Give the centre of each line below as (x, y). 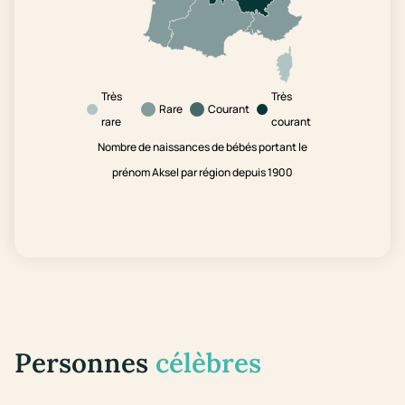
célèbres (208, 363)
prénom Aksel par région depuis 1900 (202, 173)
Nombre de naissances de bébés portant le (202, 147)
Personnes (85, 363)
